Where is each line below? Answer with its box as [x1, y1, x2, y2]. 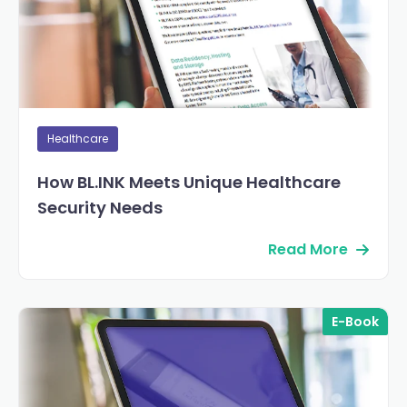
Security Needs [37, 196, 163, 220]
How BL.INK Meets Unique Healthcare [37, 171, 341, 194]
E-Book [332, 313, 379, 332]
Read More [268, 239, 348, 261]
